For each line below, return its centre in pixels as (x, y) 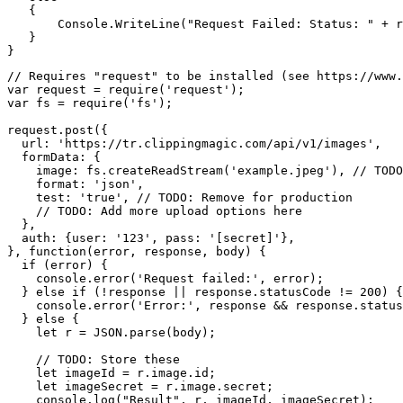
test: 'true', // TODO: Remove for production (180, 197)
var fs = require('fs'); (90, 103)
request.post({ (58, 130)
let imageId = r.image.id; (112, 372)
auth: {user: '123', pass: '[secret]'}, (151, 237)
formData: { (54, 157)
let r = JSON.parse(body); (112, 332)
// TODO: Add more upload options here (155, 210)
